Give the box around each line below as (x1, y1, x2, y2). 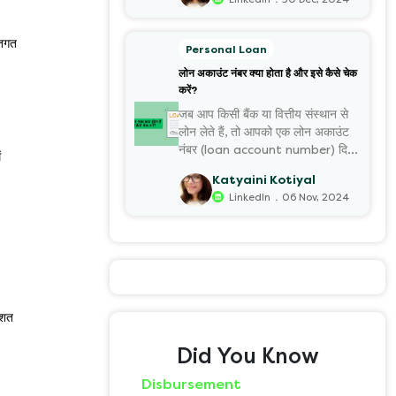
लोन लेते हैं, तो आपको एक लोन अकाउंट (179, 125, 349, 139)
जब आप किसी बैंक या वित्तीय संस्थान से (179, 107, 348, 121)
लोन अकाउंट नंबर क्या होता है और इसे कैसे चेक (179, 66, 357, 80)
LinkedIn (229, 192, 271, 204)
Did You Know (176, 343, 319, 369)
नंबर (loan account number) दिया (179, 142, 357, 156)
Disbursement (141, 375, 240, 392)
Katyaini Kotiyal (212, 173, 316, 187)
